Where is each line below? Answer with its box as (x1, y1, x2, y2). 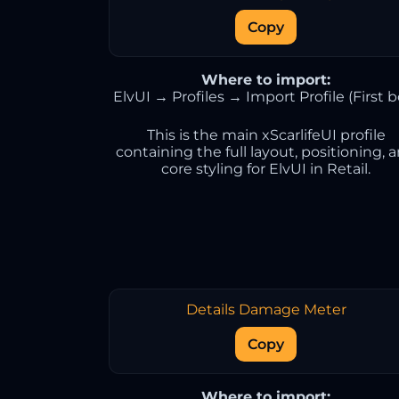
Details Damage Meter (185, 301, 346, 318)
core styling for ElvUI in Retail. (161, 160, 371, 177)
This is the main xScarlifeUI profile (146, 126, 386, 143)
